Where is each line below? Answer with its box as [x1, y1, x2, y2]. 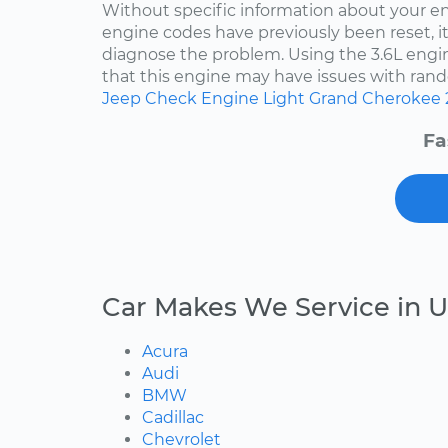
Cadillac [142, 408, 204, 428]
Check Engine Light [145, 88, 305, 108]
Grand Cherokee [309, 88, 441, 108]
